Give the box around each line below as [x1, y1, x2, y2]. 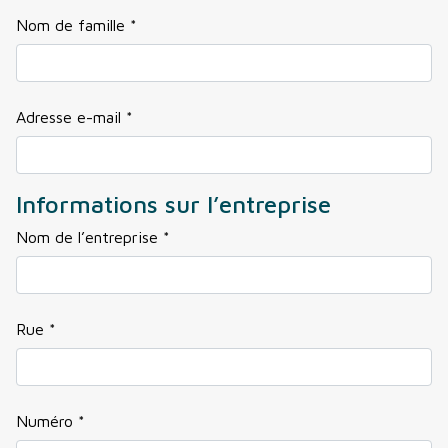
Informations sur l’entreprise [16, 190, 331, 219]
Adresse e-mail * [16, 108, 133, 127]
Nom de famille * [16, 16, 137, 35]
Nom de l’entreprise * [16, 228, 170, 247]
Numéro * [16, 412, 85, 431]
